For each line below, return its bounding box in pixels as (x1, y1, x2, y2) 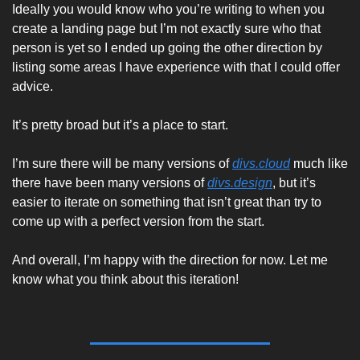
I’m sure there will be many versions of (12, 157, 232, 170)
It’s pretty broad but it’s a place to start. (12, 118, 231, 132)
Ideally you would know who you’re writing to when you (12, 2, 325, 16)
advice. (12, 80, 56, 93)
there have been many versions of (12, 176, 207, 190)
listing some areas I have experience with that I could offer (12, 60, 340, 74)
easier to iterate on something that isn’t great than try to (12, 195, 321, 209)
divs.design (207, 176, 272, 190)
